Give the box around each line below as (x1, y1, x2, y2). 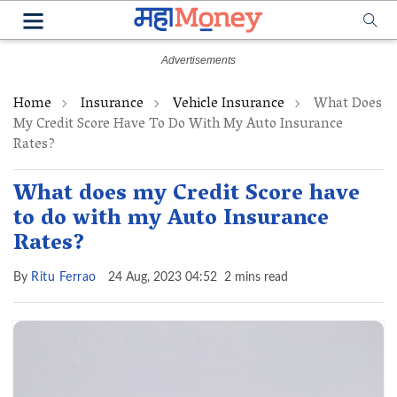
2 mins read (223, 271, 288, 284)
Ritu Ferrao (31, 271, 97, 284)
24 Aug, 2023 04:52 (107, 271, 217, 284)
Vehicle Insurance (173, 91, 284, 118)
